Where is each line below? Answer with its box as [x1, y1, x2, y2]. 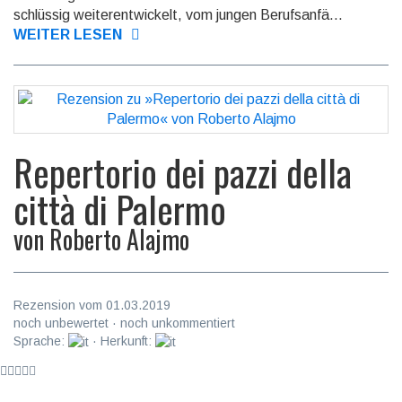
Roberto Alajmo [49, 220, 189, 258]
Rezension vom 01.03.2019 [13, 297, 170, 312]
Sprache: [13, 333, 68, 348]
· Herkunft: [89, 333, 155, 348]
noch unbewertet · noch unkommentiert [13, 315, 235, 330]
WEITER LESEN [13, 26, 122, 42]
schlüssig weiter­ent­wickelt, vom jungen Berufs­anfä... [13, 6, 343, 22]
